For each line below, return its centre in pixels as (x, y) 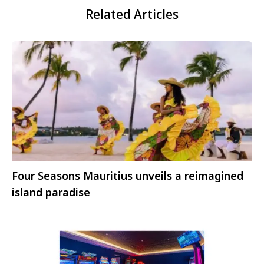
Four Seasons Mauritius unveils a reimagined (128, 175)
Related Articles (132, 14)
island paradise (51, 192)
